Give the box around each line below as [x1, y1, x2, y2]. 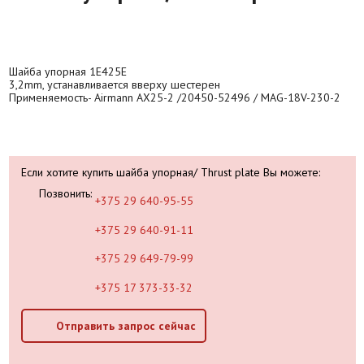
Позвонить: [36, 185, 96, 201]
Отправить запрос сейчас [55, 318, 196, 333]
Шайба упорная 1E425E [9, 63, 127, 79]
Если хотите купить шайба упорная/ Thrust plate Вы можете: [21, 164, 320, 180]
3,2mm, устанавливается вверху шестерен [9, 76, 220, 92]
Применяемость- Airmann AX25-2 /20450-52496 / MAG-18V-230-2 [9, 89, 340, 105]
